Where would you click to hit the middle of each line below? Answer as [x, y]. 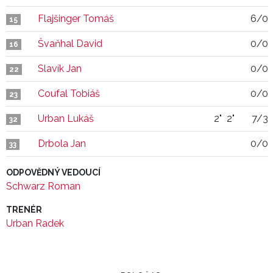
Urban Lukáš [66, 119]
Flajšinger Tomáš [76, 19]
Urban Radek [35, 223]
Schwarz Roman [43, 186]
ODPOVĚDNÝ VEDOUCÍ [53, 172]
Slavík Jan [60, 69]
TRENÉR [24, 210]
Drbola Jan [62, 144]
